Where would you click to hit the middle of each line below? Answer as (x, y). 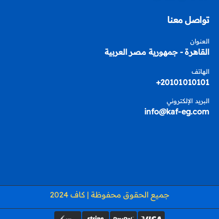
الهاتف (200, 71)
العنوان (199, 41)
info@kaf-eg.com (176, 111)
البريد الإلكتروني (188, 100)
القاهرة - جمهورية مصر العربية (157, 52)
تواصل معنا (188, 20)
